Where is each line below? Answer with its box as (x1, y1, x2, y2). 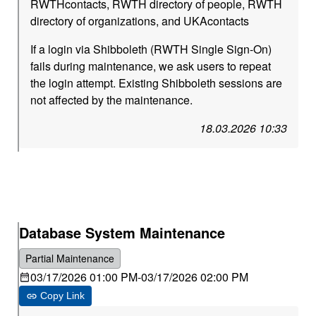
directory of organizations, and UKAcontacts (30, 13, 250, 29)
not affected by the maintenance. (30, 92, 193, 108)
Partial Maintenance (25, 251, 115, 265)
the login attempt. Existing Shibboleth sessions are (30, 75, 283, 91)
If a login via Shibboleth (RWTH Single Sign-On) (30, 41, 272, 57)
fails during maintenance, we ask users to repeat (30, 58, 272, 74)
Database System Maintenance (19, 222, 226, 243)
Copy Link (40, 290, 85, 301)
